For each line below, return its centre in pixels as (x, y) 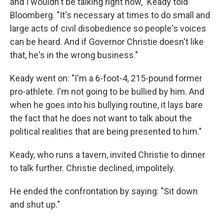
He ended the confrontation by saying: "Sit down (104, 191)
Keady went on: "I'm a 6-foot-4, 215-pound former (106, 78)
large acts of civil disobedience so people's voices (108, 28)
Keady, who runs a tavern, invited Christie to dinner (108, 154)
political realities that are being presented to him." (106, 131)
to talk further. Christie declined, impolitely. (92, 168)
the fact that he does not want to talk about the (101, 118)
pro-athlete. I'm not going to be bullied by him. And (107, 91)
